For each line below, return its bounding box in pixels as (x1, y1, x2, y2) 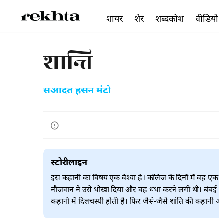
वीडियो (196, 13, 218, 23)
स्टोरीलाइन (51, 157, 87, 169)
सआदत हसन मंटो (43, 85, 111, 97)
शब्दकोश (155, 13, 184, 23)
